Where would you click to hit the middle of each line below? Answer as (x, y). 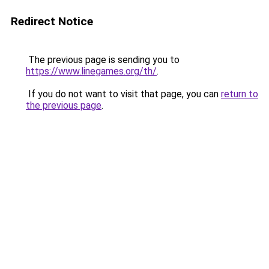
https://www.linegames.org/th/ (91, 71)
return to (240, 94)
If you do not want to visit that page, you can (123, 94)
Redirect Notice (52, 21)
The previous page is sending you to (103, 60)
